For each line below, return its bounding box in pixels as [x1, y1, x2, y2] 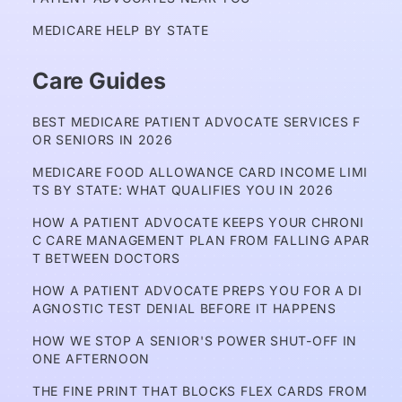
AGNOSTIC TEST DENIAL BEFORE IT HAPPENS [32, 301, 336, 316]
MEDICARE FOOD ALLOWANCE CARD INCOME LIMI [32, 164, 369, 179]
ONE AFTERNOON [32, 351, 151, 366]
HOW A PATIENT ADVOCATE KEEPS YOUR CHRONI [32, 214, 365, 230]
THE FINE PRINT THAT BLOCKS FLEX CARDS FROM [32, 383, 368, 398]
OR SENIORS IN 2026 [32, 132, 173, 147]
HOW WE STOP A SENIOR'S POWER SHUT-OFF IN [32, 333, 358, 348]
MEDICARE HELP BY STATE [32, 22, 209, 38]
